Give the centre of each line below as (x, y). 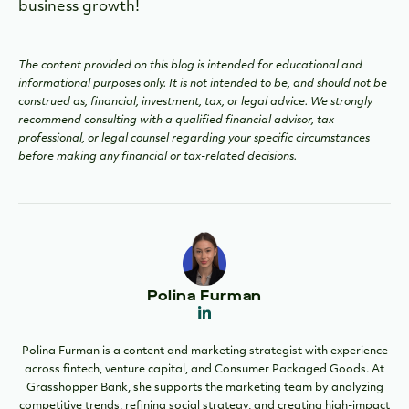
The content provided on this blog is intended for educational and (190, 65)
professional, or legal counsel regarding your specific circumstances (194, 138)
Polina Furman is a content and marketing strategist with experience (204, 351)
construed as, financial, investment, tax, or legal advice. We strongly (195, 102)
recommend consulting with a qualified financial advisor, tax (176, 120)
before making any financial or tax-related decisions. (157, 157)
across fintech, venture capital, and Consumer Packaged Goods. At (204, 369)
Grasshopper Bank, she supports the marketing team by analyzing (204, 388)
